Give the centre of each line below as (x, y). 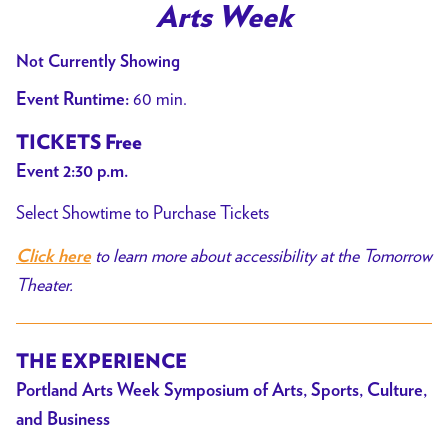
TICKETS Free (79, 142)
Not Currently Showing (98, 61)
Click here (53, 256)
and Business (63, 419)
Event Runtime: (72, 99)
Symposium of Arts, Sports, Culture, (295, 390)
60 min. (158, 98)
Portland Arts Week (90, 390)
